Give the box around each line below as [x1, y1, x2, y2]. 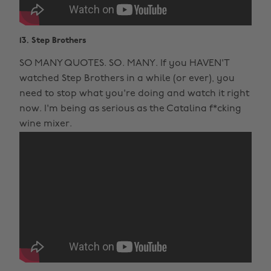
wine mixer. [19, 119, 72, 129]
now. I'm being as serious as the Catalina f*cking [19, 103, 241, 114]
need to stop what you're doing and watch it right [19, 88, 249, 99]
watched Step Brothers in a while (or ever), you [19, 73, 235, 83]
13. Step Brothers [19, 36, 87, 45]
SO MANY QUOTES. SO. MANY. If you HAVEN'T [19, 58, 229, 68]
